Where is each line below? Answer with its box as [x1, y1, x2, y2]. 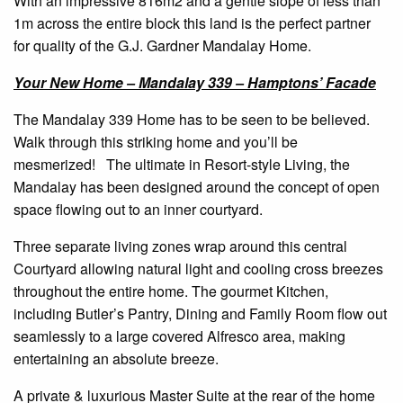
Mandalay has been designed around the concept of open [13, 176, 380, 198]
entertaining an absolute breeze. [13, 348, 219, 370]
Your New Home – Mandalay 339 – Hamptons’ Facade [13, 72, 376, 94]
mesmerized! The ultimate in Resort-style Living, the [13, 154, 350, 175]
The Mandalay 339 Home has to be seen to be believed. [13, 109, 373, 130]
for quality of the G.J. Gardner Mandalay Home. [13, 35, 311, 57]
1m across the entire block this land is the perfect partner [13, 13, 371, 34]
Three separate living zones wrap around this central [13, 236, 347, 257]
